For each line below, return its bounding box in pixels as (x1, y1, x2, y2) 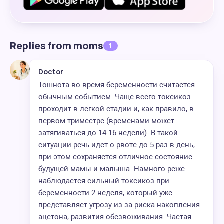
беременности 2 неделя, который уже (38, 188, 172, 197)
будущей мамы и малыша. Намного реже (38, 164, 185, 173)
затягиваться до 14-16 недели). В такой (38, 128, 178, 137)
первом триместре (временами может (38, 116, 174, 125)
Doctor (38, 67, 63, 76)
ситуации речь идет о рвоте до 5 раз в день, (38, 140, 195, 149)
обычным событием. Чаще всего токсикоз (38, 92, 191, 101)
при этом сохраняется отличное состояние (38, 152, 192, 161)
